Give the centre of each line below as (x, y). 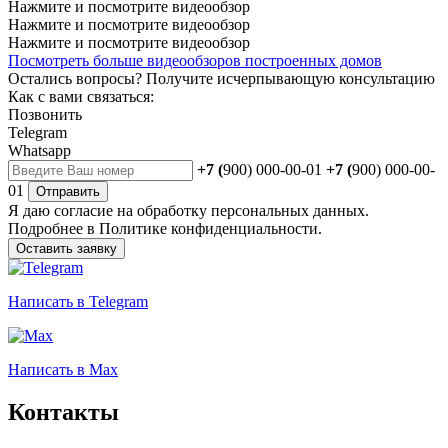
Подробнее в (53, 229)
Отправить (68, 192)
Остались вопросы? (77, 79)
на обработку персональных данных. (241, 211)
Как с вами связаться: (81, 97)
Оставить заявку (66, 249)
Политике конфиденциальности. (210, 229)
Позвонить (45, 115)
